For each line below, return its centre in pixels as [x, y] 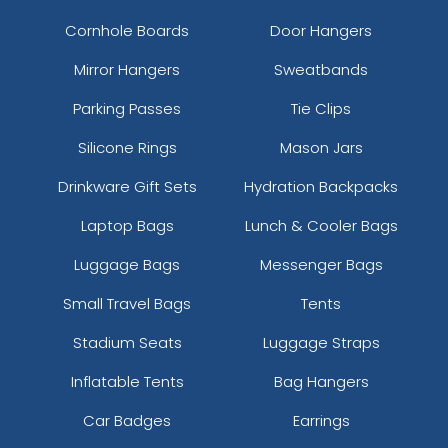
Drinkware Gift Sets [127, 186]
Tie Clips [321, 108]
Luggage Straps [321, 342]
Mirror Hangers [127, 69]
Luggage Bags [127, 264]
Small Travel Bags [127, 303]
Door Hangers [321, 30]
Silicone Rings [127, 147]
